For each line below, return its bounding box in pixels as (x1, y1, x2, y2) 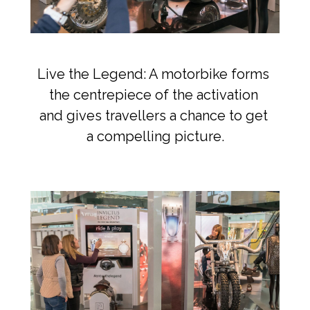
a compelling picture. (86, 128, 224, 145)
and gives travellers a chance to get (39, 107, 268, 125)
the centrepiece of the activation (48, 86, 258, 104)
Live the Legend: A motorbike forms (37, 66, 269, 83)
